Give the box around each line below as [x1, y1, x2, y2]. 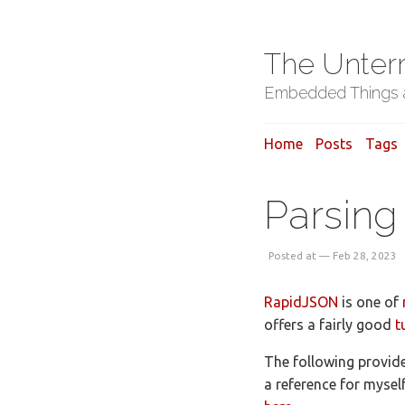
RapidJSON [264, 294, 338, 310]
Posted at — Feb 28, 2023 [268, 250, 397, 261]
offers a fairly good [264, 316, 395, 333]
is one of [338, 294, 402, 310]
